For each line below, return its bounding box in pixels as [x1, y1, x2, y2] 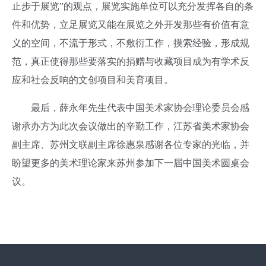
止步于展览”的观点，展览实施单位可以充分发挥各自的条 [12, 1, 254, 12]
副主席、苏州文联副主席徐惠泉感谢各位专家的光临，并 [12, 140, 249, 150]
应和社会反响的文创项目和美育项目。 [12, 75, 173, 85]
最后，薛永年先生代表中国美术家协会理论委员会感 [12, 103, 249, 113]
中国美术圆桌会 [183, 158, 249, 169]
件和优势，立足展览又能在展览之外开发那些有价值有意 [12, 20, 249, 30]
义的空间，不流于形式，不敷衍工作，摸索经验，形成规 [12, 38, 249, 49]
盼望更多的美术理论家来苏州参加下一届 [12, 158, 183, 169]
